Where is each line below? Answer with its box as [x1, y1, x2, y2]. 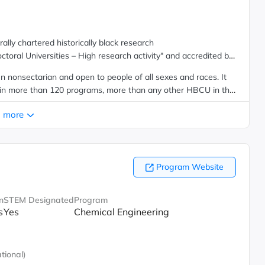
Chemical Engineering [73, 206, 169, 218]
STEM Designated [3, 195, 74, 205]
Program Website [156, 161, 224, 172]
